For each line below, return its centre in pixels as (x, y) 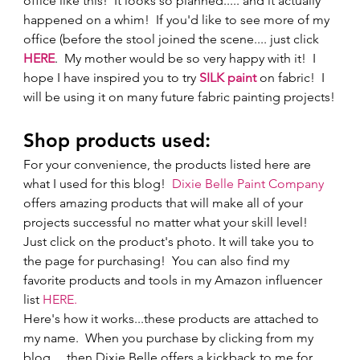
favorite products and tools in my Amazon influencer (175, 280)
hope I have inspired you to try (112, 78)
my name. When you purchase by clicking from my (170, 338)
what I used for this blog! (98, 184)
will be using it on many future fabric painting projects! (180, 97)
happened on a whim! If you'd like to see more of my (178, 20)
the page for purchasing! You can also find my (158, 261)
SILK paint (228, 78)
